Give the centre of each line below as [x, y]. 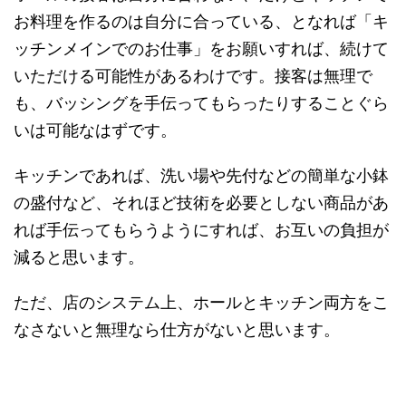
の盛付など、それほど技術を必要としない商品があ [201, 203]
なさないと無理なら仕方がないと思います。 [177, 330]
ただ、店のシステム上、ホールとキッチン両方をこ [201, 303]
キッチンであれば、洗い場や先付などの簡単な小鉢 [201, 176]
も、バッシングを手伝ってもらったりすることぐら [201, 103]
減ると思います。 [79, 257]
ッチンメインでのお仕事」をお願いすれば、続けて [201, 49]
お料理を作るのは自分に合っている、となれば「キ [201, 22]
